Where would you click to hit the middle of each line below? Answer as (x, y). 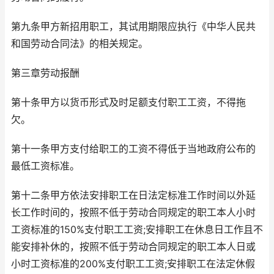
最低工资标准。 (45, 166)
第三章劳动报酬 (45, 73)
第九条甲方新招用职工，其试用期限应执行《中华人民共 (133, 27)
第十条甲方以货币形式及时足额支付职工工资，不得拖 (128, 103)
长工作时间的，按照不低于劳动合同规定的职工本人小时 (133, 213)
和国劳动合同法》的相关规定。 (80, 44)
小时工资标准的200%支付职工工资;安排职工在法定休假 (133, 264)
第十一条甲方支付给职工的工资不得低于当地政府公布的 (133, 149)
